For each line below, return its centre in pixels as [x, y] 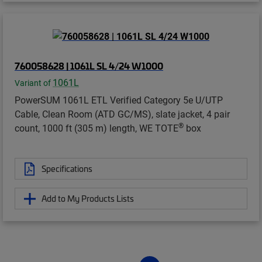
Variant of [34, 83]
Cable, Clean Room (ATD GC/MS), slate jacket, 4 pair [122, 114]
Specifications [67, 169]
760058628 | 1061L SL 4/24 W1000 [89, 66]
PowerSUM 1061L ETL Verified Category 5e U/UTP [119, 100]
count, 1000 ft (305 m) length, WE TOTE [96, 128]
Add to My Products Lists [88, 199]
